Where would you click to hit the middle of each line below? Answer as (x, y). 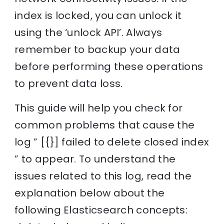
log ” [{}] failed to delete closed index (112, 142)
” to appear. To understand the (95, 159)
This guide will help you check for (99, 108)
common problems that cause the (105, 125)
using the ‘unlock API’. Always (88, 32)
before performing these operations (109, 66)
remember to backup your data (97, 49)
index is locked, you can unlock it (98, 15)
